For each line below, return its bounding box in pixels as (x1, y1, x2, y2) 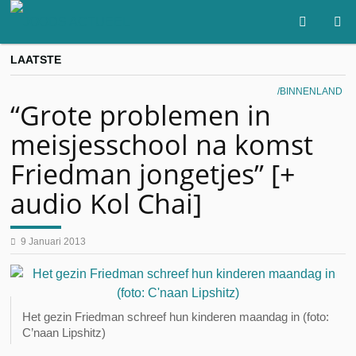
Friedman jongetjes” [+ (10, 156, 296, 192)
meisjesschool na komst (10, 126, 314, 163)
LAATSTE (10, 53, 62, 66)
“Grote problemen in (10, 97, 272, 133)
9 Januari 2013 (21, 236, 87, 247)
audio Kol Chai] (10, 185, 203, 222)
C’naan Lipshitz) (22, 326, 106, 339)
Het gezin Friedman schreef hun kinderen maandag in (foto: (22, 310, 330, 323)
